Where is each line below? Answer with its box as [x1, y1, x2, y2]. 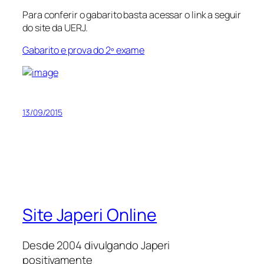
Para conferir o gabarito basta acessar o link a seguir [22, 8, 241, 21]
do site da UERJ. [22, 21, 88, 34]
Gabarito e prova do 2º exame [22, 44, 145, 57]
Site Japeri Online [22, 203, 157, 226]
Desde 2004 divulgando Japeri [22, 237, 170, 253]
